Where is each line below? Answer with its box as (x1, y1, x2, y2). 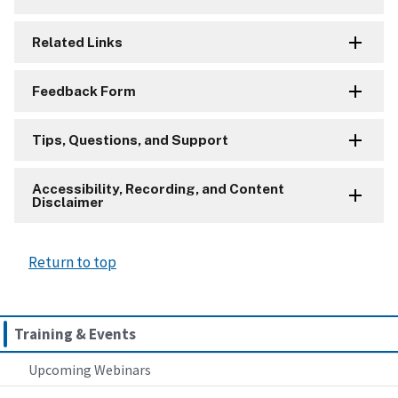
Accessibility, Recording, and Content (32, 180, 284, 196)
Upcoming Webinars (28, 360, 151, 378)
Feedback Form (32, 83, 136, 99)
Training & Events (14, 323, 136, 344)
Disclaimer (32, 194, 104, 210)
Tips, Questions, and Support (32, 131, 228, 147)
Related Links (32, 34, 123, 50)
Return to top (28, 251, 116, 272)
